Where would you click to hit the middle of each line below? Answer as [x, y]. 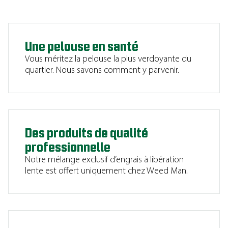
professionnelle [68, 148]
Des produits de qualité [87, 133]
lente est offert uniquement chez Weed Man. [106, 171]
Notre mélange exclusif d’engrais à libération [104, 160]
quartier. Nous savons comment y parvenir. [102, 70]
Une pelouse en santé [82, 47]
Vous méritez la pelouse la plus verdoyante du [108, 59]
